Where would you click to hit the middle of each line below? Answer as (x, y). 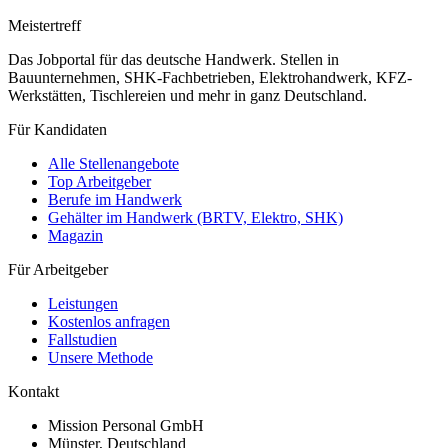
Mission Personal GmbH (126, 425)
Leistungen (83, 303)
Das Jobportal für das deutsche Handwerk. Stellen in (173, 59)
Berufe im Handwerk (115, 199)
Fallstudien (82, 339)
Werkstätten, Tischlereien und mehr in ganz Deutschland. (187, 95)
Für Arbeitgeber (58, 269)
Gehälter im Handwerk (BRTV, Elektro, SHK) (195, 217)
